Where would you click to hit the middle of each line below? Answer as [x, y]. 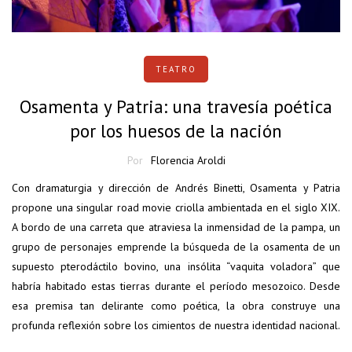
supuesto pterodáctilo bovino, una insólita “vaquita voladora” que [176, 267]
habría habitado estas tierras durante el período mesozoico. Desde [176, 286]
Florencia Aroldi [188, 161]
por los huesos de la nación [176, 131]
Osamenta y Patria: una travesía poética [176, 107]
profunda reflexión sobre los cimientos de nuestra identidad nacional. [176, 326]
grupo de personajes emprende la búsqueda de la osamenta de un [176, 247]
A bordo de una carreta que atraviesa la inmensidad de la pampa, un [176, 227]
